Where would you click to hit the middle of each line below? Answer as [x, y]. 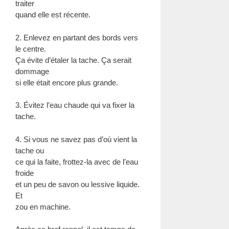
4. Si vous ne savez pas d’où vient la [76, 139]
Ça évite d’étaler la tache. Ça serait [73, 60]
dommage [32, 71]
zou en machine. [43, 207]
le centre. [31, 49]
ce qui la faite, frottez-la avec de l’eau [77, 162]
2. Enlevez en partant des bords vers [77, 37]
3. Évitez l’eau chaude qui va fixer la [75, 105]
